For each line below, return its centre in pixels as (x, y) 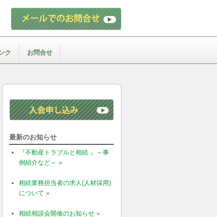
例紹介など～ (38, 163)
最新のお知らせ (33, 137)
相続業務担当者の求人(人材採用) (65, 183)
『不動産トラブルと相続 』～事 (64, 153)
